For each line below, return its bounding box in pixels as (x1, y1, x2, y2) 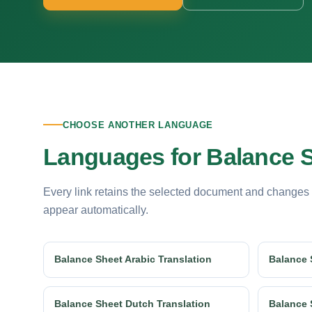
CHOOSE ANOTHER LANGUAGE (63, 119, 214, 130)
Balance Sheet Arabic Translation (54, 253, 212, 265)
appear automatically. (43, 203, 148, 216)
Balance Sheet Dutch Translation (54, 298, 210, 310)
